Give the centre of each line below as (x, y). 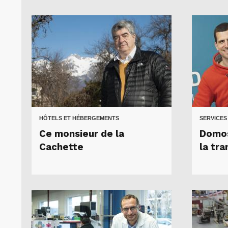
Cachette (61, 147)
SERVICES (213, 118)
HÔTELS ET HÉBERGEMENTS (79, 118)
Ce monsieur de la (82, 134)
